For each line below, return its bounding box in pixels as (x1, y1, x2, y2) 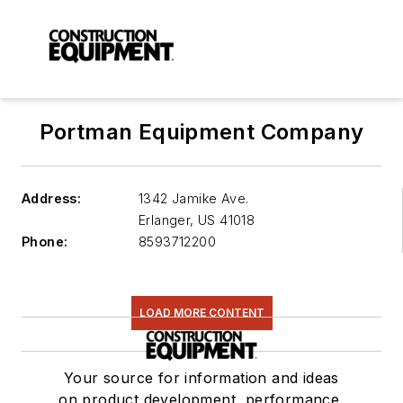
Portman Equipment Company (39, 119, 364, 146)
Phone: (22, 234, 68, 250)
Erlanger (139, 212, 191, 228)
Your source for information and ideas (64, 369, 339, 388)
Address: (22, 191, 82, 207)
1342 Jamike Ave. (139, 191, 249, 207)
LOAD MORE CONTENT (139, 306, 264, 320)
